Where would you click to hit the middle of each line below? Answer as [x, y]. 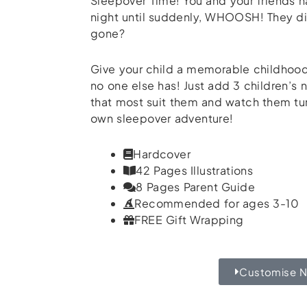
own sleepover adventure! [162, 118]
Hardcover [162, 153]
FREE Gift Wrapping [189, 219]
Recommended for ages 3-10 [217, 203]
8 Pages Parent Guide [195, 186]
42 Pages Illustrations [195, 170]
